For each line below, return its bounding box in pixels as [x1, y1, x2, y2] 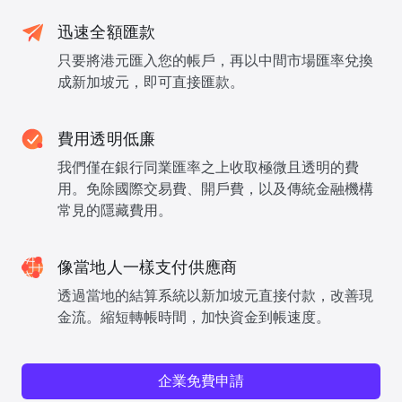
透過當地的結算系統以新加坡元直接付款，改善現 [57, 286, 373, 305]
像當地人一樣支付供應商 [57, 257, 238, 278]
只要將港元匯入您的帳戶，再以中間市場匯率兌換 [57, 51, 373, 70]
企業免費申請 [158, 371, 244, 390]
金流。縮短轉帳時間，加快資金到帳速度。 [57, 308, 330, 327]
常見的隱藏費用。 [57, 201, 172, 220]
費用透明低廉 [57, 128, 156, 150]
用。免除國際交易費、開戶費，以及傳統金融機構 [57, 179, 373, 198]
